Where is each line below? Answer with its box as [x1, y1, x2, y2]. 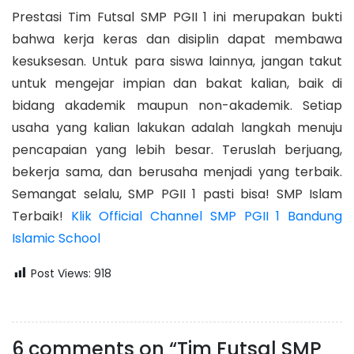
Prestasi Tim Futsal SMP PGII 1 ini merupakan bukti [12, 8, 342, 27]
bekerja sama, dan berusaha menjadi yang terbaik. [12, 163, 342, 182]
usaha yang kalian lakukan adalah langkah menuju [12, 119, 342, 137]
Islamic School [12, 229, 100, 248]
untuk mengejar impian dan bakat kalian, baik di [12, 74, 342, 93]
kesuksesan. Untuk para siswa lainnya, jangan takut [12, 52, 342, 71]
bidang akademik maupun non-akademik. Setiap [12, 96, 342, 115]
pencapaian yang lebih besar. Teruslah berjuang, [12, 141, 342, 160]
